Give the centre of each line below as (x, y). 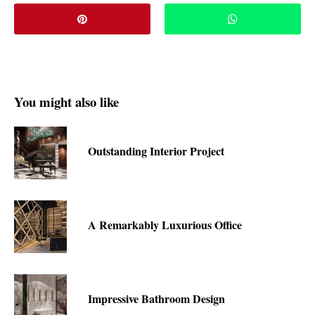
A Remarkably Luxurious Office (165, 225)
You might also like (66, 102)
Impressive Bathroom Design (156, 299)
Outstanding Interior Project (156, 151)
